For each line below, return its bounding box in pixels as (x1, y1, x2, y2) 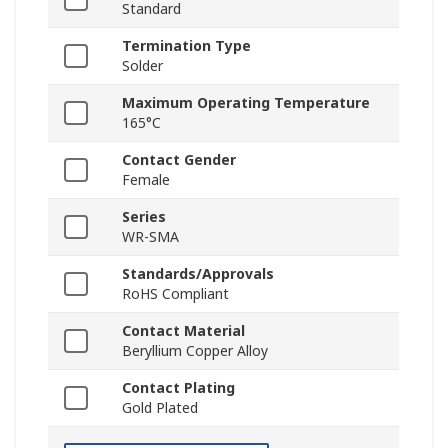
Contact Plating (122, 378, 235, 398)
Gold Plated (122, 398, 198, 418)
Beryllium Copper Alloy (122, 341, 268, 361)
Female (122, 170, 170, 190)
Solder (122, 56, 163, 76)
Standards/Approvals (122, 264, 274, 284)
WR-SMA (122, 227, 179, 247)
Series (122, 207, 166, 227)
